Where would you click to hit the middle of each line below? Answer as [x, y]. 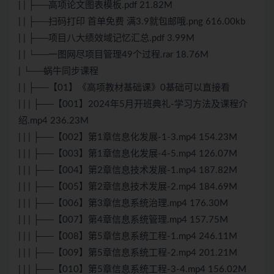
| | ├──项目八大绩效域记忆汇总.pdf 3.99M [106, 39]
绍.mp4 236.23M [54, 121]
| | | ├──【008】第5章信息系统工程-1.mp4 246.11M [128, 237]
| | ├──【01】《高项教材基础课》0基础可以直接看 [124, 88]
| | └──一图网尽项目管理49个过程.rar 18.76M [113, 55]
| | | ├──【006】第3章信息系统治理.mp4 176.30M [123, 204]
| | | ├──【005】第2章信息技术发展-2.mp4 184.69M [128, 187]
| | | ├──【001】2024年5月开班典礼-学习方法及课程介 [133, 105]
